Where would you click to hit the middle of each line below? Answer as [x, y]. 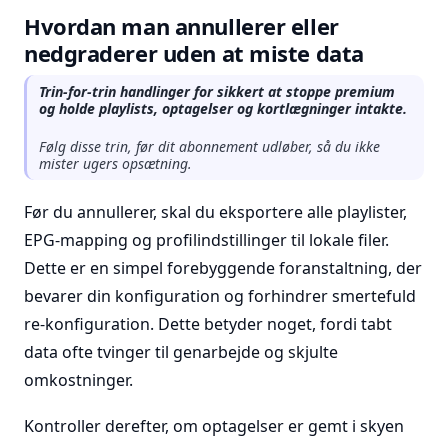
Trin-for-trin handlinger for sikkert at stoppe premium [217, 91]
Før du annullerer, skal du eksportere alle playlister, [215, 212]
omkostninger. [78, 380]
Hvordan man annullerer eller [181, 26]
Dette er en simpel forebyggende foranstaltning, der [223, 268]
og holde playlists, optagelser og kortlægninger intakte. [223, 108]
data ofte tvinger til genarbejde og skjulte [181, 352]
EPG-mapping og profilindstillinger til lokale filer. [206, 240]
